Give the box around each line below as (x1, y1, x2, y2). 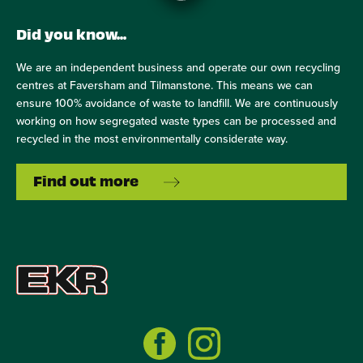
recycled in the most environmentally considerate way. (16, 130, 288, 147)
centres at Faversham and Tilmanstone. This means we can (16, 77, 313, 93)
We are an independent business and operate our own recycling (16, 59, 340, 75)
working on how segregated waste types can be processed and (16, 113, 336, 129)
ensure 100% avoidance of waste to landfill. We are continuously (16, 95, 338, 111)
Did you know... (16, 24, 126, 43)
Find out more (33, 171, 139, 190)
